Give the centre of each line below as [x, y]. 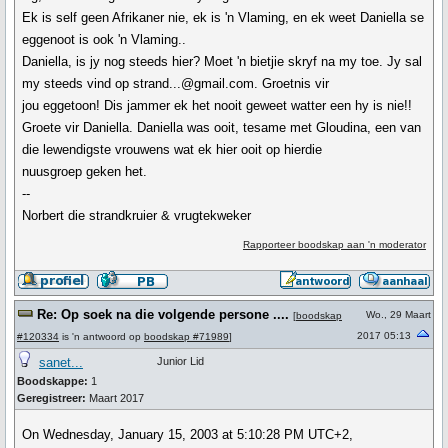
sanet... [61, 362]
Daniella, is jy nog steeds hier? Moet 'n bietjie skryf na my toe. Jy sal [222, 61]
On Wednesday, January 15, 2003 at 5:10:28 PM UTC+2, [188, 434]
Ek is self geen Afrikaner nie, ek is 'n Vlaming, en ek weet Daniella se [223, 17]
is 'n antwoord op [101, 336]
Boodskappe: [52, 381]
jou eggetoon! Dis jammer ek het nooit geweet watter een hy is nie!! [217, 105]
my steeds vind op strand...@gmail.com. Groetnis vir [176, 83]
